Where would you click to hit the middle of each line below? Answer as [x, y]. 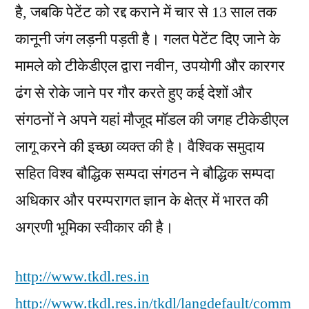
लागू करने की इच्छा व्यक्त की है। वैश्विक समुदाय [140, 147]
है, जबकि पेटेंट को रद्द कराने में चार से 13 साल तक [146, 12]
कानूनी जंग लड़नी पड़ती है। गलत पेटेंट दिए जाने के [148, 39]
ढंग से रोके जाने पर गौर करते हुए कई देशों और [134, 93]
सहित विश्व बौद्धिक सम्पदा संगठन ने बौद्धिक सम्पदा [145, 173]
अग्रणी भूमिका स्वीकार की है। [94, 227]
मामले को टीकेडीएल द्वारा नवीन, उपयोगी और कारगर [150, 66]
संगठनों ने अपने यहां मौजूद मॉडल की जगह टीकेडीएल [152, 120]
